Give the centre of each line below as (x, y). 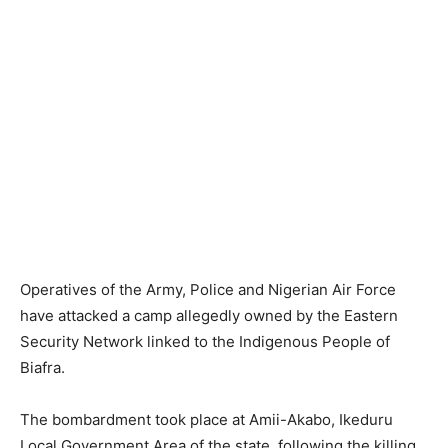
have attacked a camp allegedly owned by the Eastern (209, 316)
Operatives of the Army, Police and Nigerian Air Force (208, 290)
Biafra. (42, 368)
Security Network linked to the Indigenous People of (205, 342)
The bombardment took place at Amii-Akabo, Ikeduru (206, 420)
